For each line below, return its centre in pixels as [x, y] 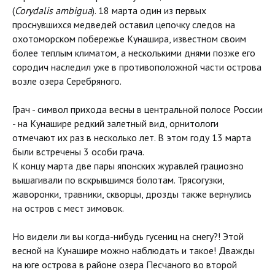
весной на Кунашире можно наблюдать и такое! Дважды [134, 251]
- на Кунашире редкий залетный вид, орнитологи [115, 124]
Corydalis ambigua [53, 11]
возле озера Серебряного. [67, 81]
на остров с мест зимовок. [68, 208]
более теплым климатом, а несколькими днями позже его [134, 53]
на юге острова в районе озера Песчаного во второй [125, 265]
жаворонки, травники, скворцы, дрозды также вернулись [132, 194]
